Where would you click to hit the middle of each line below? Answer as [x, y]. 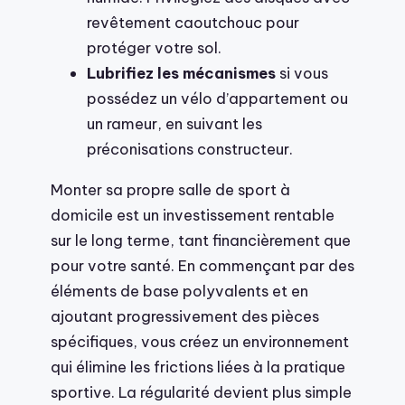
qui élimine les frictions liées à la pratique [198, 366]
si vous [302, 73]
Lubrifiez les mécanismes [181, 73]
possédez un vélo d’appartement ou [217, 99]
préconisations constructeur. [190, 149]
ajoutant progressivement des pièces [185, 316]
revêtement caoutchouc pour [193, 23]
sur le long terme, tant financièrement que [201, 240]
